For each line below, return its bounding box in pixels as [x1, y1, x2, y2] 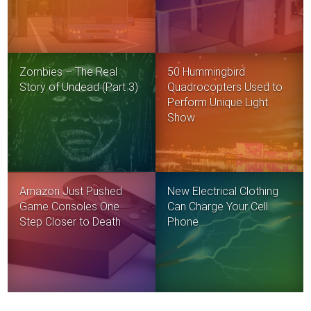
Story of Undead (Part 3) [19, 80, 139, 94]
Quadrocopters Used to [167, 80, 283, 94]
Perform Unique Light [167, 95, 269, 109]
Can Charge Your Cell [167, 200, 269, 214]
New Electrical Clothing [167, 185, 279, 199]
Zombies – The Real [19, 65, 118, 78]
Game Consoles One [19, 200, 120, 214]
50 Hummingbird [167, 65, 246, 78]
